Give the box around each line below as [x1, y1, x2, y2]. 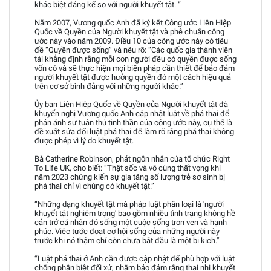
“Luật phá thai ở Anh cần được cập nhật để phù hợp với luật [34, 253, 235, 263]
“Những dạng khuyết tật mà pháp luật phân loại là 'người [34, 199, 224, 209]
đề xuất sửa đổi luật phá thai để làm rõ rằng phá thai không [34, 126, 234, 136]
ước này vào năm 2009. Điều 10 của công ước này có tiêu [34, 36, 228, 45]
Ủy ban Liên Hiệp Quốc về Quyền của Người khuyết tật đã [34, 99, 228, 109]
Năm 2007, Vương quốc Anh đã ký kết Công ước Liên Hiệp [34, 18, 231, 27]
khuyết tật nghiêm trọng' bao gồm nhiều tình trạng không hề [34, 208, 235, 218]
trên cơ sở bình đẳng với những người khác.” [34, 81, 183, 91]
